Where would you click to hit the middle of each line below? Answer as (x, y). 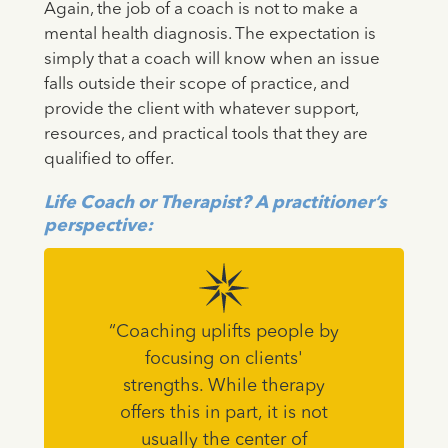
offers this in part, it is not (223, 413)
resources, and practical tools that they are (205, 135)
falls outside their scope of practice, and (196, 85)
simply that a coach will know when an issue (211, 60)
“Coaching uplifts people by (223, 332)
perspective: (98, 226)
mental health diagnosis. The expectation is (209, 35)
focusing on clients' (223, 359)
